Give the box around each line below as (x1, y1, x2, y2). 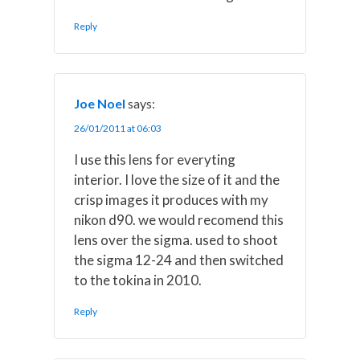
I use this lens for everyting (74, 151, 236, 169)
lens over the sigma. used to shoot (74, 231, 279, 249)
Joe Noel (74, 96, 126, 112)
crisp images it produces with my (74, 191, 269, 209)
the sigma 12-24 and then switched (74, 252, 284, 269)
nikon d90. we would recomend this (74, 211, 284, 229)
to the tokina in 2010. (74, 272, 202, 289)
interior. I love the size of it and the (74, 171, 280, 189)
